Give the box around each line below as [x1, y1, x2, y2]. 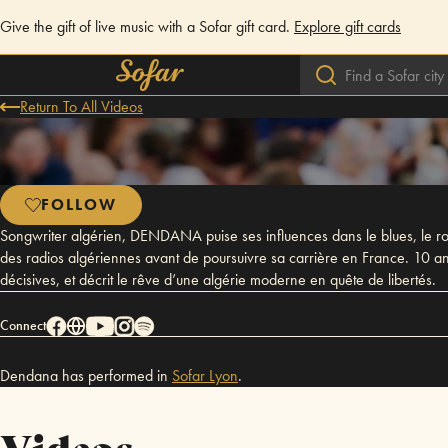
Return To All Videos [20, 96, 143, 117]
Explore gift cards [294, 16, 401, 37]
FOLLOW [41, 194, 117, 215]
